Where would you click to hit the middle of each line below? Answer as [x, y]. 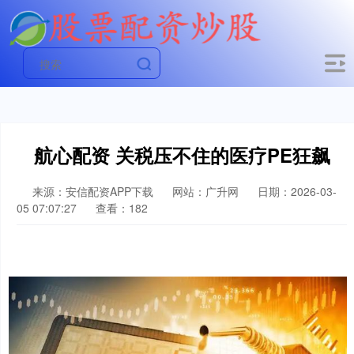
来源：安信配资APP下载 [94, 191]
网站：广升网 [205, 191]
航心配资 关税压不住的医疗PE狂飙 [182, 155]
